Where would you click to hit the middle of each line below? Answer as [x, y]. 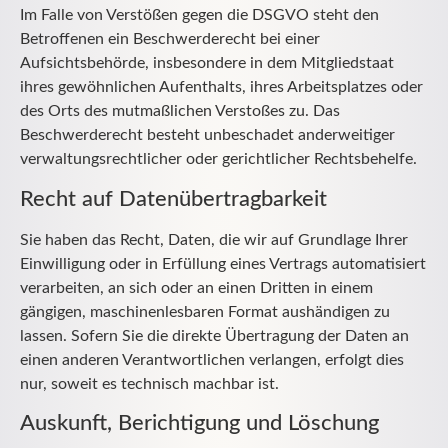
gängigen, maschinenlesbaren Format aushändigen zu [205, 311]
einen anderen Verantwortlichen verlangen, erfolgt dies [212, 359]
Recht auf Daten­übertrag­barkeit [173, 198]
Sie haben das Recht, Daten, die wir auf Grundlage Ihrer [214, 239]
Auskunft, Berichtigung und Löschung [199, 422]
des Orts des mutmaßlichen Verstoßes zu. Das [180, 111]
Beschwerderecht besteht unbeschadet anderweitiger [207, 135]
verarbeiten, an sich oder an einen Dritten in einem [196, 287]
